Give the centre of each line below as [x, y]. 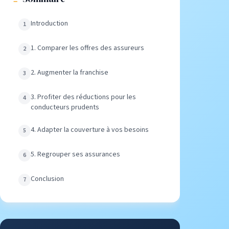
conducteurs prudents [65, 107]
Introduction [49, 24]
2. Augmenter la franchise [70, 73]
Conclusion [47, 179]
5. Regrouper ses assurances [75, 154]
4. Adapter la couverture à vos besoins [90, 130]
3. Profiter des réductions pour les [83, 97]
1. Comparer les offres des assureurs [87, 48]
